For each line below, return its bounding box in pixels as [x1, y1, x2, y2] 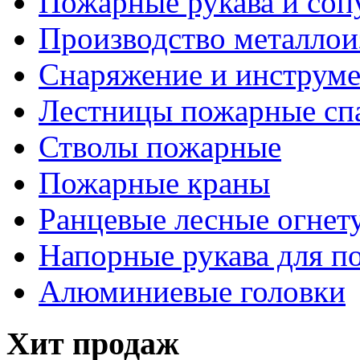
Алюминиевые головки [39, 274, 346, 309]
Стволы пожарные [39, 129, 281, 165]
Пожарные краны [39, 166, 270, 201]
